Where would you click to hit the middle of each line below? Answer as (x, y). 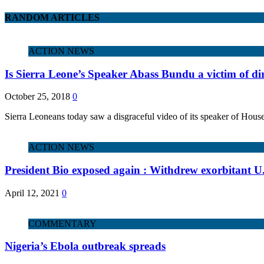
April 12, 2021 (32, 193)
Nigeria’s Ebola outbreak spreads (85, 246)
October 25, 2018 (37, 97)
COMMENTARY (62, 223)
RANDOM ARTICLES (52, 17)
